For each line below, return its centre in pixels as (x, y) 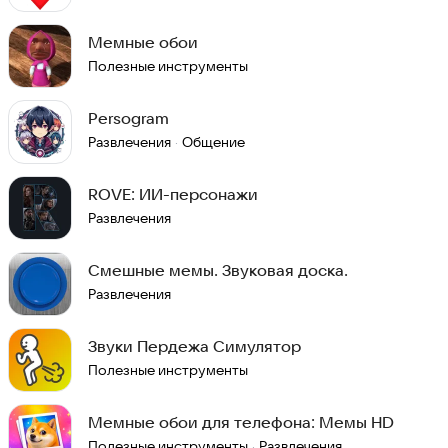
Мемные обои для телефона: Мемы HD (241, 422)
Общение (213, 142)
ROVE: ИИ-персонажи (173, 194)
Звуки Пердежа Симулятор (194, 346)
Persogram (128, 118)
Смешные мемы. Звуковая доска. (218, 270)
